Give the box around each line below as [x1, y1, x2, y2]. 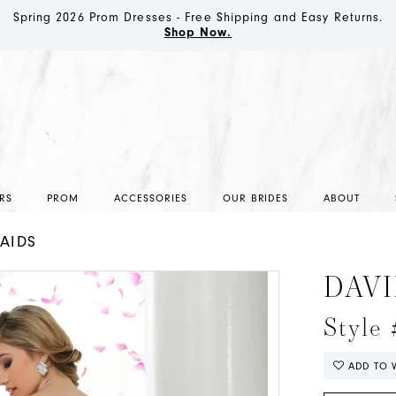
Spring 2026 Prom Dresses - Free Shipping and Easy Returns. [12, 10, 384, 25]
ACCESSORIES [114, 192, 187, 204]
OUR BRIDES [222, 192, 289, 204]
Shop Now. [164, 26, 232, 40]
